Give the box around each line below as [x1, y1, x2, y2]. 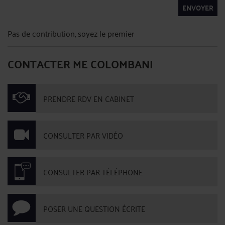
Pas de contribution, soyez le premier [8, 26, 134, 40]
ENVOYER [182, 1, 213, 14]
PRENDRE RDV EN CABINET [43, 91, 134, 105]
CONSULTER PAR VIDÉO [43, 128, 123, 142]
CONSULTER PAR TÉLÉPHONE [43, 165, 143, 179]
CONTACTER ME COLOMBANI [8, 53, 153, 74]
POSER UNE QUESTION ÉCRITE [43, 201, 145, 215]
